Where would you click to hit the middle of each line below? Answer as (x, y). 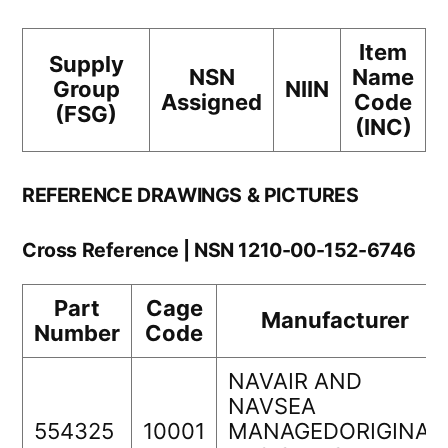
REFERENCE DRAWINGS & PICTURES (190, 195)
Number (77, 333)
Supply (86, 64)
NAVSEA (272, 406)
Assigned (211, 102)
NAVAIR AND (295, 381)
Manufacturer (335, 320)
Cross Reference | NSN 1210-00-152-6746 (219, 250)
